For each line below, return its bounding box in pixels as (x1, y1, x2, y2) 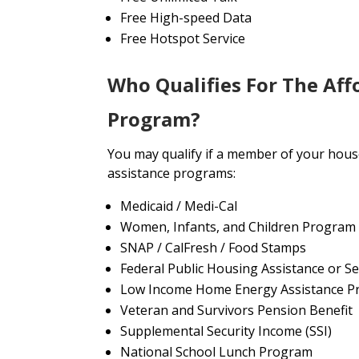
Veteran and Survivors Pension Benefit (120, 301, 353, 319)
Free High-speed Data (120, 8, 252, 26)
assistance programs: (107, 163, 236, 182)
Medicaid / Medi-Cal (120, 196, 238, 215)
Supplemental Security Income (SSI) (120, 321, 333, 340)
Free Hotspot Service (120, 29, 246, 47)
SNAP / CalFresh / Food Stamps (120, 238, 307, 256)
